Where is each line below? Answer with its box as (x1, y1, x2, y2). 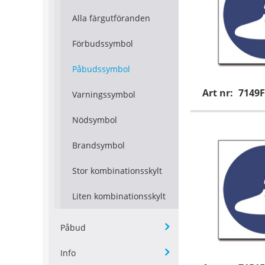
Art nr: (202, 86, 235, 100)
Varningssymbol (72, 89, 135, 101)
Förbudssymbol (72, 38, 133, 50)
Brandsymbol (72, 140, 125, 151)
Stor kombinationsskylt (72, 165, 162, 177)
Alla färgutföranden (72, 12, 150, 24)
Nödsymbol (72, 114, 117, 126)
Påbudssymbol (72, 63, 130, 75)
